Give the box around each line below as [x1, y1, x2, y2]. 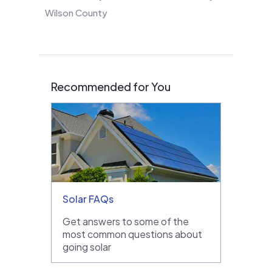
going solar [63, 240, 111, 253]
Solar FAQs [63, 192, 114, 205]
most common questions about [63, 227, 202, 240]
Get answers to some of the [63, 214, 189, 228]
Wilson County [45, 6, 107, 18]
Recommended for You [51, 79, 171, 93]
